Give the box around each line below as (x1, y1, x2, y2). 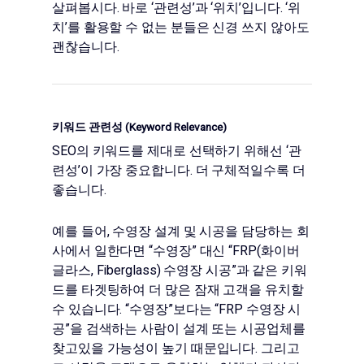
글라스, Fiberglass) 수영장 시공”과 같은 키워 (52, 262, 307, 278)
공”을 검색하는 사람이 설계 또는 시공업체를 (52, 321, 305, 336)
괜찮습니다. (52, 39, 119, 54)
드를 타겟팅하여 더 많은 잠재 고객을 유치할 (52, 282, 304, 297)
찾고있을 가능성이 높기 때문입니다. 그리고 (52, 340, 300, 356)
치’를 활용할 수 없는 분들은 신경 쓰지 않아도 (52, 19, 310, 35)
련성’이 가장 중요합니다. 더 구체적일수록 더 (52, 162, 305, 178)
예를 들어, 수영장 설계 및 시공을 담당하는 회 (52, 223, 310, 239)
